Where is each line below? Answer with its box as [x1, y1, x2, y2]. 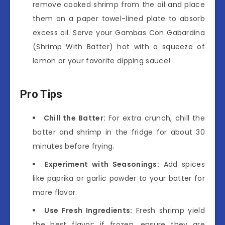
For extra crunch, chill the [105, 113, 205, 123]
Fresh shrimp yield [132, 205, 205, 215]
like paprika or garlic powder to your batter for [33, 173, 205, 183]
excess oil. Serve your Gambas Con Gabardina [33, 27, 205, 38]
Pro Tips [20, 88, 63, 101]
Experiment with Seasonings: [45, 159, 160, 169]
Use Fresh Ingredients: [44, 205, 133, 215]
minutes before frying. [33, 141, 115, 151]
